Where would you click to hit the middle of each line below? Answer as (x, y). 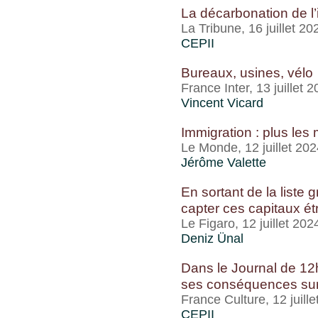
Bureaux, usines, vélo (247, 72)
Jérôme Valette (224, 163)
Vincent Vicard (222, 103)
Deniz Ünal (212, 238)
